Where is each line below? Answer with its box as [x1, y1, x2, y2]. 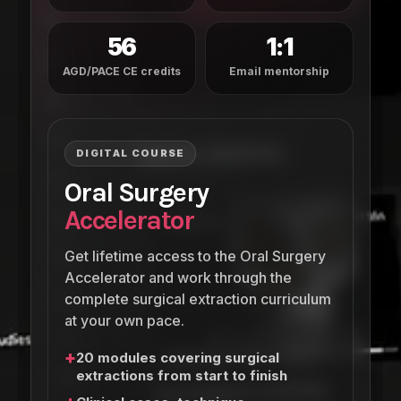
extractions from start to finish [76, 367, 287, 385]
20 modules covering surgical [76, 349, 279, 367]
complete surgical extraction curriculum [64, 290, 331, 309]
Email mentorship [229, 64, 329, 79]
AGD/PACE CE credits [63, 64, 181, 79]
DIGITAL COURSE [76, 147, 185, 160]
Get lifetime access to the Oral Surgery [64, 247, 326, 266]
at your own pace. [64, 311, 184, 330]
